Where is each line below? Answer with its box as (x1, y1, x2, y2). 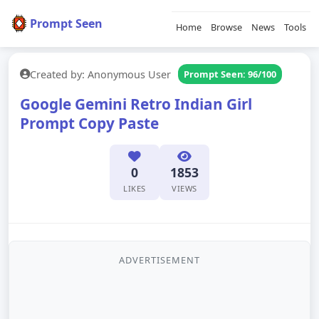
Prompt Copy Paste (20, 113, 159, 133)
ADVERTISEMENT (119, 253, 200, 266)
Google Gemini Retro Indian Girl (20, 94, 252, 114)
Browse (211, 21, 243, 33)
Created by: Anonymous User (30, 67, 171, 81)
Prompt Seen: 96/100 (184, 68, 276, 80)
